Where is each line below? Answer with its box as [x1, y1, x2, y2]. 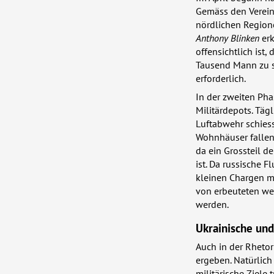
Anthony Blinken [196, 32, 259, 45]
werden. [196, 198, 229, 211]
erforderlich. [196, 72, 246, 85]
